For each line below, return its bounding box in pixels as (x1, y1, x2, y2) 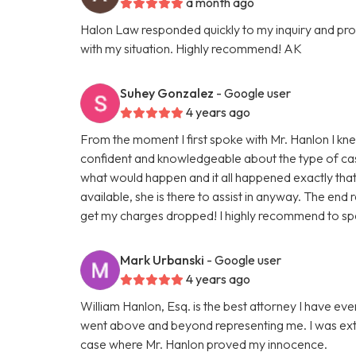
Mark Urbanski (120, 251, 205, 268)
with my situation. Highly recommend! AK (80, 40, 303, 56)
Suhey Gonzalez (120, 84, 215, 101)
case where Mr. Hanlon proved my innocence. (80, 335, 328, 352)
